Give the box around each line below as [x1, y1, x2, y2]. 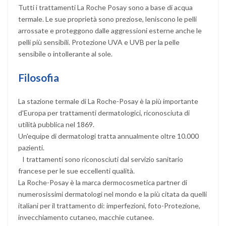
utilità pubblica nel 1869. [18, 120, 94, 129]
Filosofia [18, 71, 59, 84]
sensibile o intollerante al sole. [18, 49, 112, 58]
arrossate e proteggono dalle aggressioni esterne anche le [18, 26, 202, 35]
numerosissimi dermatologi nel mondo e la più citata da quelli [18, 189, 207, 198]
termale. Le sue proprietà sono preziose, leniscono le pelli [18, 14, 197, 23]
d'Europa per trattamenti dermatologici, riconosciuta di [18, 108, 190, 117]
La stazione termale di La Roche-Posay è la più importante [18, 96, 198, 105]
